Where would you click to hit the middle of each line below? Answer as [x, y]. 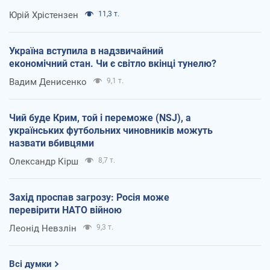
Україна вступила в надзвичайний [86, 51]
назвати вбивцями [52, 143]
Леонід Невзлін [43, 228]
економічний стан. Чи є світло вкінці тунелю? [113, 63]
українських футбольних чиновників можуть [111, 130]
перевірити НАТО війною [65, 210]
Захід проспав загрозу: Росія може [89, 197]
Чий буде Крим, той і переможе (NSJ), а [100, 118]
